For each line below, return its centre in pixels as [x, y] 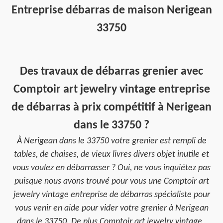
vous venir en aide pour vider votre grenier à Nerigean [111, 208]
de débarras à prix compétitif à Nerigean [111, 108]
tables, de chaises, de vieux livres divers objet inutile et [111, 155]
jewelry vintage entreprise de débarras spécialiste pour [111, 195]
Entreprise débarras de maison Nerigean [111, 10]
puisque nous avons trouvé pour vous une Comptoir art [111, 181]
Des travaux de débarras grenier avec [111, 72]
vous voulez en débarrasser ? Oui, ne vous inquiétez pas [111, 168]
